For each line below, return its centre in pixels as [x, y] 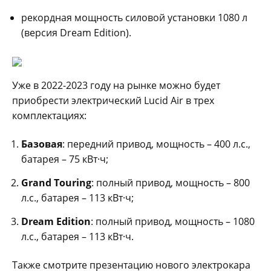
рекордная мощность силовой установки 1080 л [134, 17]
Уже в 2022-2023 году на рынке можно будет [116, 85]
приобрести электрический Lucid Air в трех [113, 100]
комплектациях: [49, 115]
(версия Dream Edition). [76, 32]
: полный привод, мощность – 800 [171, 182]
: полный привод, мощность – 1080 [173, 221]
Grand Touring [56, 182]
